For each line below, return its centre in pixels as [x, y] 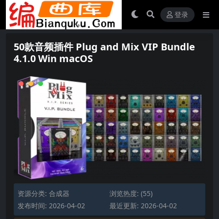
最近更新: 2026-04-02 [143, 205]
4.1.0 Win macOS [53, 58]
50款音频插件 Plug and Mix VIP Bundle [104, 47]
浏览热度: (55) [131, 193]
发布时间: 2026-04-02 [51, 205]
